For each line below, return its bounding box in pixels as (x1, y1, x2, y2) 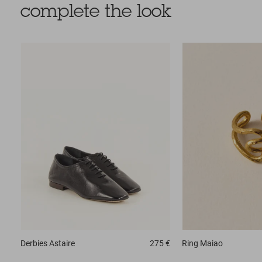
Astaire (49, 238, 75, 248)
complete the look (20, 4, 171, 22)
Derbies (20, 238, 47, 248)
